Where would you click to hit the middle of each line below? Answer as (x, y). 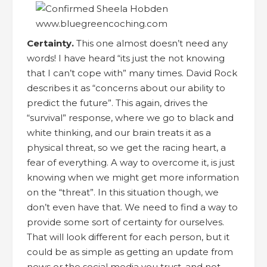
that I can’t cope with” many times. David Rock (132, 73)
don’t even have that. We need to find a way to (132, 207)
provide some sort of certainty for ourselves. (125, 222)
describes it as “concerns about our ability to (126, 88)
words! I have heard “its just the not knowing (126, 58)
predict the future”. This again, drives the (117, 103)
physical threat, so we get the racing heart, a (126, 147)
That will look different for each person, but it (128, 237)
